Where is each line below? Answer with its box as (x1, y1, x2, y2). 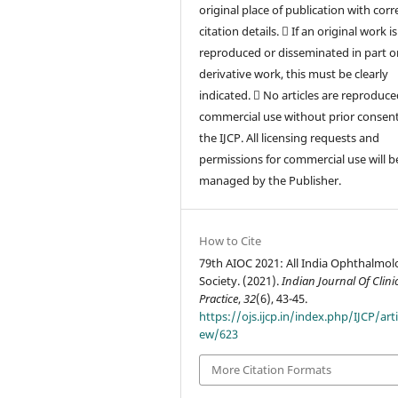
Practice (199, 291, 239, 307)
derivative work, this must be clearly (199, 66, 389, 83)
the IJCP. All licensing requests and (199, 130, 380, 147)
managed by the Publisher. (199, 172, 345, 189)
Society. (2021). (199, 273, 283, 290)
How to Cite (199, 233, 262, 250)
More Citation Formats (211, 362, 332, 378)
